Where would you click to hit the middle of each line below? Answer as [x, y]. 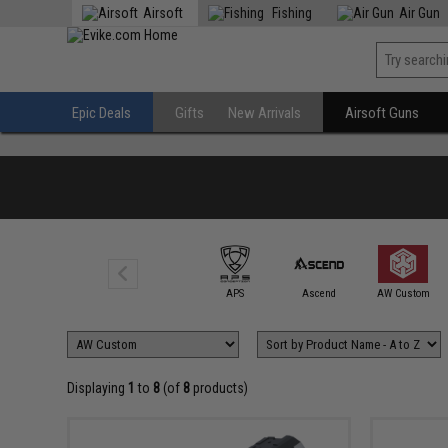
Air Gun [420, 13]
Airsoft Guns [382, 113]
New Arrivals [265, 113]
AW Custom [403, 293]
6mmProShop [151, 293]
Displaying [98, 388]
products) [219, 388]
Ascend [319, 293]
